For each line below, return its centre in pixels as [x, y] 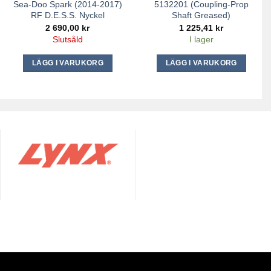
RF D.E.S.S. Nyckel [67, 15]
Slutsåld [67, 40]
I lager [201, 40]
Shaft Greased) [201, 15]
